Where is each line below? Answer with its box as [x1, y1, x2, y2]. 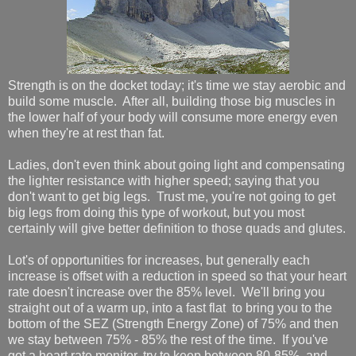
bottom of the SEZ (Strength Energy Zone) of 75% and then [8, 316, 339, 331]
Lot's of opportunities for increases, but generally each [8, 253, 310, 267]
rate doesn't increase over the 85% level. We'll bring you [8, 284, 325, 299]
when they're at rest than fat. [8, 126, 164, 140]
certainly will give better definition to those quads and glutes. [8, 221, 346, 235]
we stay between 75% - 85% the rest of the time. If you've [8, 332, 328, 346]
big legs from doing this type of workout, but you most [8, 205, 304, 219]
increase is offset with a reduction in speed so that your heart [8, 269, 346, 283]
